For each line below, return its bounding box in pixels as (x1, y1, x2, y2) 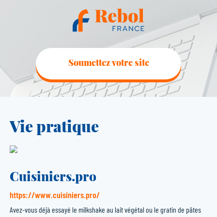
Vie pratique (10, 115, 99, 136)
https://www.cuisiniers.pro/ (10, 189, 100, 200)
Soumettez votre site (68, 57, 149, 69)
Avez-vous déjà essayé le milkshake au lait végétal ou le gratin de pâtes (10, 205, 201, 214)
